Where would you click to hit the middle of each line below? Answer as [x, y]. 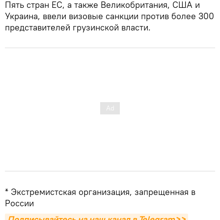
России [19, 203]
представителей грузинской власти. [78, 27]
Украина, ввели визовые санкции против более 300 [110, 16]
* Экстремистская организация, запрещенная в [100, 192]
